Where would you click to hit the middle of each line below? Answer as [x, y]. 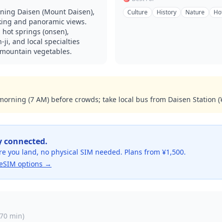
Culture [138, 12]
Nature [195, 12]
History [166, 12]
